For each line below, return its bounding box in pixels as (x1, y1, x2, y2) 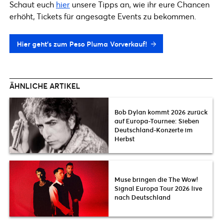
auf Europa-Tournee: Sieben (114, 116, 199, 125)
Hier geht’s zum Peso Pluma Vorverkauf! (17, 39, 147, 49)
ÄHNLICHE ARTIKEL (9, 80, 80, 91)
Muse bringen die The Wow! (114, 175, 198, 184)
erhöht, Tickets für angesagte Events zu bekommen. (9, 10, 196, 21)
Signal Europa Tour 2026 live (114, 184, 202, 193)
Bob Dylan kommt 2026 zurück (114, 107, 208, 116)
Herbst (114, 134, 135, 143)
